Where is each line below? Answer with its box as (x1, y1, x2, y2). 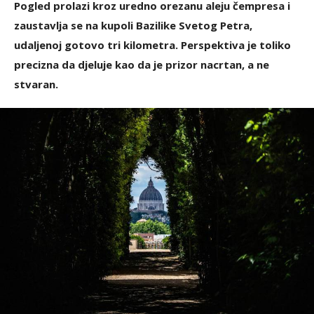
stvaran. (14, 76, 58, 91)
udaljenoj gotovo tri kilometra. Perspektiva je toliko (14, 37, 291, 52)
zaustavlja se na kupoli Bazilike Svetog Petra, (14, 18, 252, 32)
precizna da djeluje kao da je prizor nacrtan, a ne (14, 57, 269, 71)
